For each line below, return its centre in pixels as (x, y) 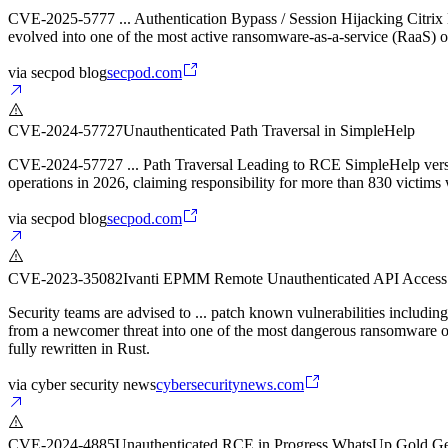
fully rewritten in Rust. (79, 349)
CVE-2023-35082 (65, 279)
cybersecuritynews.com (230, 385)
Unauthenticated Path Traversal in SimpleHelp (269, 131)
